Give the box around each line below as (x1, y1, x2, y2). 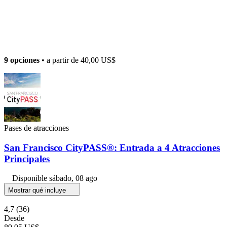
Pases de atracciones (4, 123, 69, 132)
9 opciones (4, 55, 40, 64)
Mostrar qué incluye (8, 186, 68, 195)
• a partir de (40, 55, 81, 64)
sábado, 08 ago (49, 174, 97, 183)
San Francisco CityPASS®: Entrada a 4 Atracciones (4, 142, 220, 153)
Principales (4, 153, 50, 164)
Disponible (12, 174, 49, 183)
